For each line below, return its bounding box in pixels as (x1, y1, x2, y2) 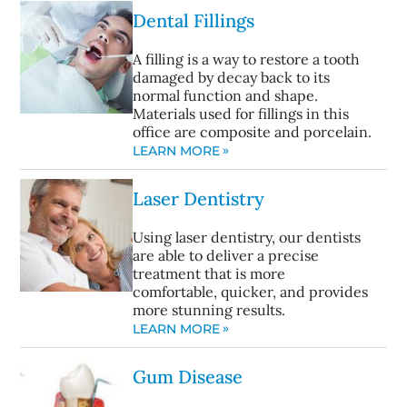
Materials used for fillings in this (133, 104, 350, 124)
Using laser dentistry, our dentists (133, 228, 362, 247)
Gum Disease (133, 365, 243, 389)
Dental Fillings (133, 9, 255, 33)
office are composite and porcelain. (133, 123, 372, 142)
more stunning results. (133, 301, 286, 320)
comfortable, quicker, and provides (133, 283, 369, 302)
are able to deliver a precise (133, 246, 320, 265)
